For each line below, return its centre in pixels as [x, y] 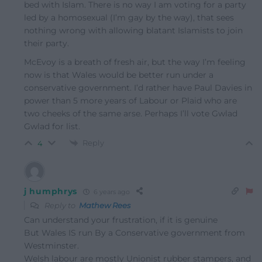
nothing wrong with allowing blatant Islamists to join [133, 30]
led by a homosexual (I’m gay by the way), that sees [129, 17]
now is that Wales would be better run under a [119, 75]
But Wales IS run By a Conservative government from [135, 233]
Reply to [61, 206]
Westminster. [51, 246]
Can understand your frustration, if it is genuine [121, 220]
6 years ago [111, 192]
